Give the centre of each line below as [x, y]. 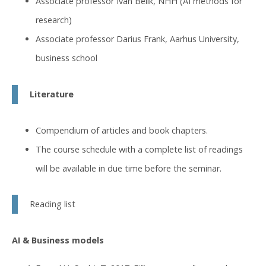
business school [66, 58]
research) [54, 20]
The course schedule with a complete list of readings [139, 149]
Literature [52, 94]
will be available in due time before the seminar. [129, 168]
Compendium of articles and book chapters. [122, 130]
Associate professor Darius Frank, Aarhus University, [137, 39]
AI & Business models [58, 240]
